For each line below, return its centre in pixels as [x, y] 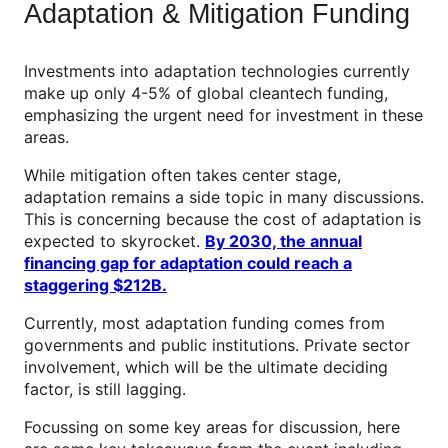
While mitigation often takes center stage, [182, 175]
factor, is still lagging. [105, 389]
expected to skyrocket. [114, 241]
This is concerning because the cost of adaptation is [222, 219]
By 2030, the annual [283, 241]
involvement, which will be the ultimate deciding [206, 367]
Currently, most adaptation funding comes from [204, 323]
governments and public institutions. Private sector [217, 345]
